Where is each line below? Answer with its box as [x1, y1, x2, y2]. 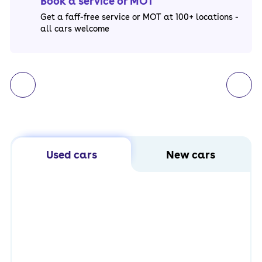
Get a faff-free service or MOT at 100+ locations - [40, 12, 239, 22]
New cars [166, 149, 215, 161]
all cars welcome [40, 24, 109, 33]
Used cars [46, 149, 97, 161]
